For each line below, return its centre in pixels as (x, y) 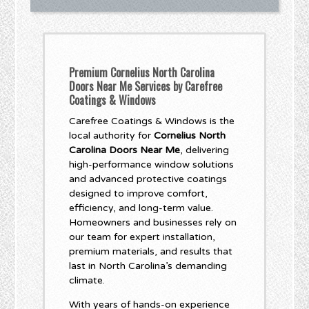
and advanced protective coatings (148, 179)
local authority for (112, 136)
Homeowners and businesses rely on (153, 222)
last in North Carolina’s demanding (148, 266)
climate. (87, 280)
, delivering (205, 150)
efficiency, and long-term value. (141, 208)
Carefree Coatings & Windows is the (152, 121)
